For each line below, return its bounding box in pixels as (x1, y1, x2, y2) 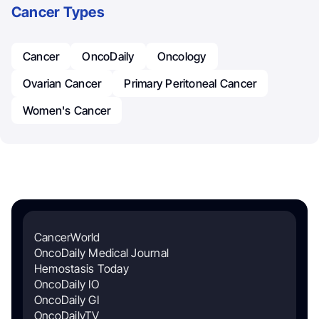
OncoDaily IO (34, 277, 99, 292)
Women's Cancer (23, 103, 111, 118)
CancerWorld (34, 230, 100, 245)
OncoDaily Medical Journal (34, 246, 169, 261)
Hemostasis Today (34, 261, 129, 276)
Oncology (157, 49, 206, 64)
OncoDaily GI (34, 293, 99, 308)
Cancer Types (11, 4, 105, 21)
